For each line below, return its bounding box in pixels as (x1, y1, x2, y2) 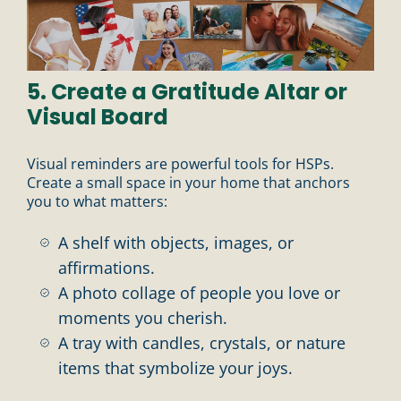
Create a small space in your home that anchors (27, 172, 350, 192)
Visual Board (27, 101, 168, 132)
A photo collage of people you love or (58, 281, 340, 303)
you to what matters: (27, 191, 167, 211)
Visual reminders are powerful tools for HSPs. (27, 153, 334, 174)
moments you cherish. (58, 306, 227, 328)
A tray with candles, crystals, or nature (58, 331, 346, 354)
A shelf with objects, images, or (58, 231, 294, 253)
